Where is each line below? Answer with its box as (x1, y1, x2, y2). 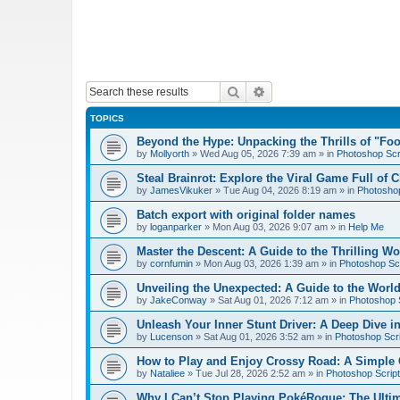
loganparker (150, 221, 202, 232)
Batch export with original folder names (137, 208, 355, 221)
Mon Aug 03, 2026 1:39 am (204, 258, 319, 269)
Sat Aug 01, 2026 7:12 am (218, 295, 329, 305)
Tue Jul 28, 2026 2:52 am (196, 368, 305, 379)
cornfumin (150, 258, 193, 269)
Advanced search (266, 83, 360, 99)
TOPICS (90, 113, 124, 123)
